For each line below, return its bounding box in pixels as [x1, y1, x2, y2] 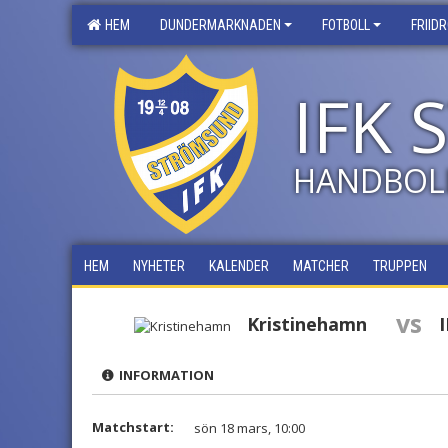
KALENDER [209, 258, 269, 274]
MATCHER [293, 258, 349, 274]
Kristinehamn [246, 312, 367, 336]
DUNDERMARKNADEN [160, 17, 281, 33]
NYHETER [133, 258, 185, 274]
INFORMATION [113, 366, 214, 384]
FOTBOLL [322, 17, 370, 33]
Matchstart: [92, 418, 174, 436]
